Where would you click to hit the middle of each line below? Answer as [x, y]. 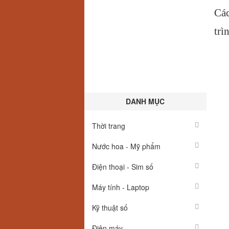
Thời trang [109, 126]
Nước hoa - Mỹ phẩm [126, 146]
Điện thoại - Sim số [123, 167]
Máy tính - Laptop [121, 187]
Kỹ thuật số [110, 208]
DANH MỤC [145, 101]
